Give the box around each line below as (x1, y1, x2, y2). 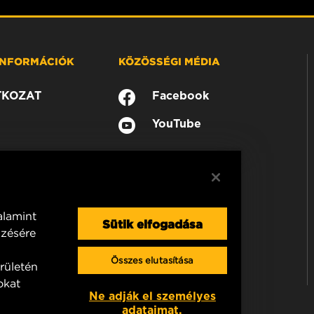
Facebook (152, 88, 210, 102)
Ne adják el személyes (88, 289, 216, 303)
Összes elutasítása (111, 254, 194, 266)
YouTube (152, 116, 202, 130)
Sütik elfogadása (102, 217, 203, 231)
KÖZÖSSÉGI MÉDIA (118, 54, 221, 67)
